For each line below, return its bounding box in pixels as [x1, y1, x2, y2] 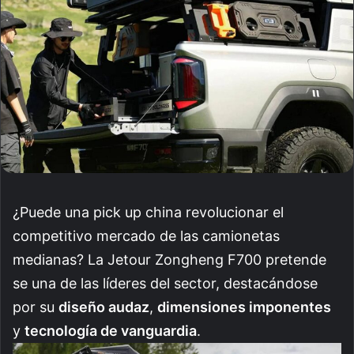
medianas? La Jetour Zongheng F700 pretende [13, 250, 326, 268]
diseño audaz [58, 298, 149, 315]
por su [13, 298, 58, 315]
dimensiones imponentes [157, 298, 331, 315]
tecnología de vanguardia [24, 322, 197, 339]
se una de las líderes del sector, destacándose [13, 274, 318, 292]
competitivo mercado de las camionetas [13, 227, 280, 244]
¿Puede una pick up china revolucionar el [13, 203, 284, 220]
